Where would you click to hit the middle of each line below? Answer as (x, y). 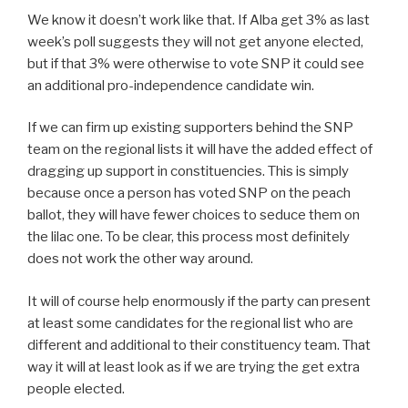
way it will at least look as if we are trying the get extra (194, 367)
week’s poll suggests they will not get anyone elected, (195, 41)
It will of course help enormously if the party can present (199, 301)
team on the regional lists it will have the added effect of (200, 150)
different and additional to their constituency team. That (199, 345)
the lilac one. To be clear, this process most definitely (189, 237)
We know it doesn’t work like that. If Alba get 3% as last (199, 20)
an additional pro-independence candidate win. (171, 85)
